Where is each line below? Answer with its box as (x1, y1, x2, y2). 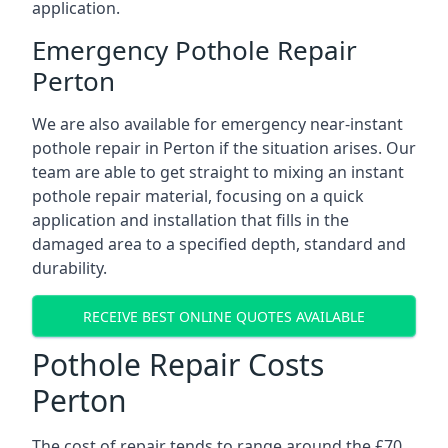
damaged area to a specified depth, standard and (32, 233, 406, 255)
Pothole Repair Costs (32, 344, 324, 385)
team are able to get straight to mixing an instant (32, 161, 404, 183)
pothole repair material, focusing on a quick (32, 185, 364, 207)
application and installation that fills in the (32, 209, 349, 231)
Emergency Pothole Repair (32, 32, 357, 68)
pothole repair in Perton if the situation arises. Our (32, 137, 416, 159)
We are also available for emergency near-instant (32, 113, 403, 135)
